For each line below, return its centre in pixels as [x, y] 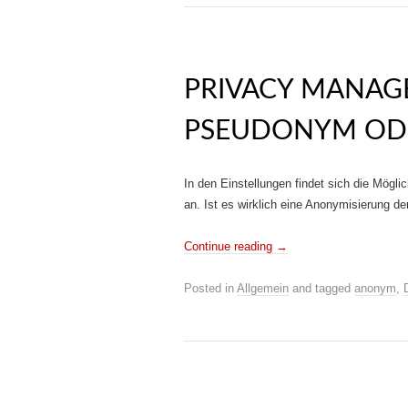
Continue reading [230, 246]
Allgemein [263, 288]
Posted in [210, 288]
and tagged [321, 288]
